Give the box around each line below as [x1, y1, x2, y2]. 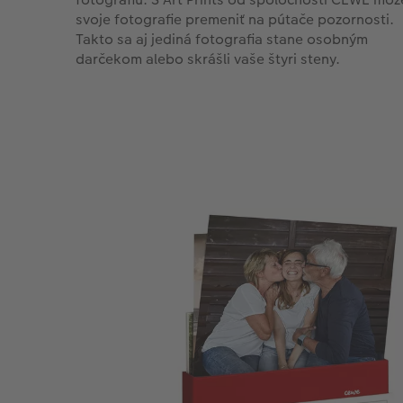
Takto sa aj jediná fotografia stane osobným [76, 29, 368, 50]
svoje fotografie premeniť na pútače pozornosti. [76, 9, 394, 31]
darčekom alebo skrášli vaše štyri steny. [76, 49, 340, 70]
